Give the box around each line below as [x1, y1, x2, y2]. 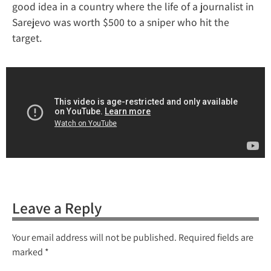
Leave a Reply [12, 197, 102, 218]
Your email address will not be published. [12, 230, 177, 244]
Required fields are [178, 230, 253, 244]
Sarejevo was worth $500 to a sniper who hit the [12, 15, 229, 30]
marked [12, 245, 45, 258]
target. [12, 31, 42, 45]
